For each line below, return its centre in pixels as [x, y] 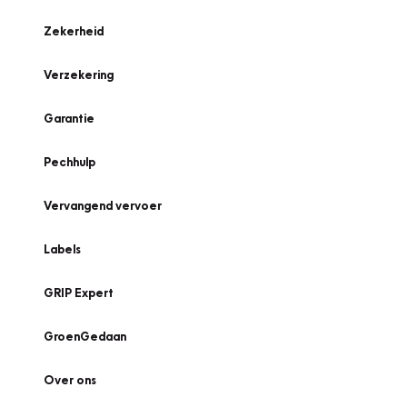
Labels [62, 249]
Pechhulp [69, 162]
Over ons [70, 380]
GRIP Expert [79, 293]
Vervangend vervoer [103, 205]
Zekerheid [74, 31]
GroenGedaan [85, 336]
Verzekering [79, 74]
